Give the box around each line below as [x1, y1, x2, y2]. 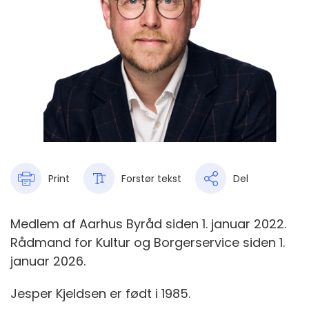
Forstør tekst [121, 171, 181, 186]
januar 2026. [10, 252, 86, 270]
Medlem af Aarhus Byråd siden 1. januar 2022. [10, 215, 286, 233]
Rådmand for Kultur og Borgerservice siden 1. [10, 234, 285, 252]
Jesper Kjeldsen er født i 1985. [10, 285, 190, 303]
